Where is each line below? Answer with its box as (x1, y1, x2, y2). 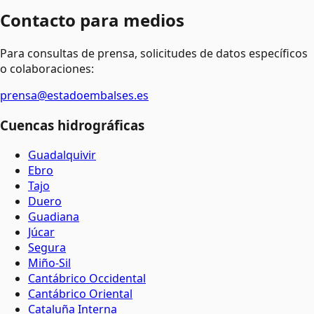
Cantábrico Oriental (28, 285, 132, 301)
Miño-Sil (28, 254, 71, 271)
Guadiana (28, 208, 79, 224)
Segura (28, 239, 66, 255)
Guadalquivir (28, 146, 96, 163)
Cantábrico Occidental (28, 270, 146, 286)
